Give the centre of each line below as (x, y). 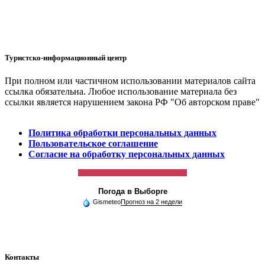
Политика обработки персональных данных (122, 133)
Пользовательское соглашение (93, 144)
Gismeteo (106, 202)
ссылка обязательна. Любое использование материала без (121, 92)
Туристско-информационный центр (66, 58)
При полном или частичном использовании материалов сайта (130, 81)
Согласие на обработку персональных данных (127, 154)
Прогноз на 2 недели (151, 202)
